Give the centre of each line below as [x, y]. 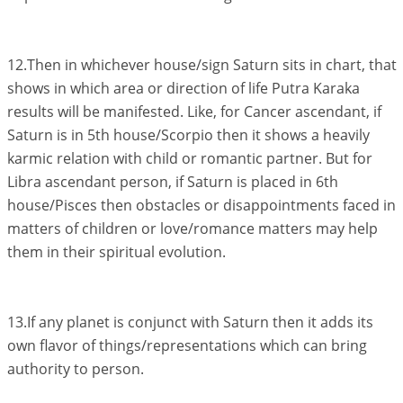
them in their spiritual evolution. [116, 252]
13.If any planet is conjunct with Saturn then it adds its [190, 322]
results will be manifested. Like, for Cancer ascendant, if [194, 112]
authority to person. [75, 369]
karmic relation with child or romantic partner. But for [189, 158]
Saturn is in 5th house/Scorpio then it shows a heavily [188, 135]
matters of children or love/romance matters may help [192, 228]
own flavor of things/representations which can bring [187, 345]
